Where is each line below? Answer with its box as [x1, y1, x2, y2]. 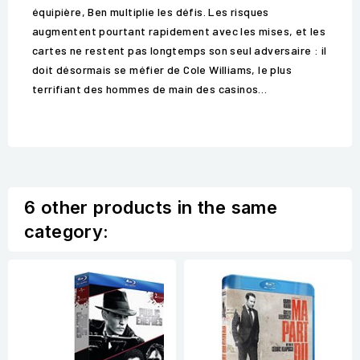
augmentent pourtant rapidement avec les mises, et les [32, 24, 326, 39]
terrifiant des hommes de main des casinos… [32, 82, 268, 96]
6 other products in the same [24, 197, 278, 219]
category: [24, 221, 109, 243]
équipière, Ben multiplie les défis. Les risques [32, 5, 269, 19]
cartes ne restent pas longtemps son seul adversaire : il [32, 43, 327, 58]
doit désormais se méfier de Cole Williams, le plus [32, 63, 292, 77]
